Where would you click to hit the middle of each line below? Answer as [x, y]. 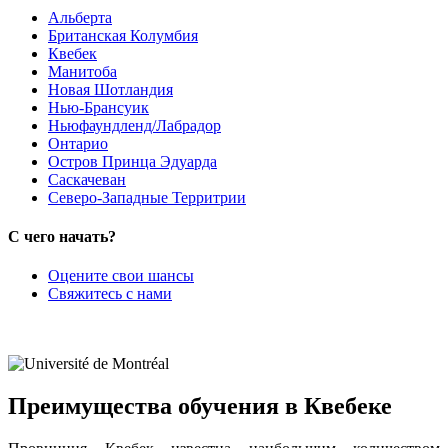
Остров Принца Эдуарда [132, 161]
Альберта [80, 17]
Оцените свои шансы [121, 276]
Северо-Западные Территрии [147, 197]
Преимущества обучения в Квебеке [200, 406]
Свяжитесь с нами [110, 294]
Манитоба [82, 71]
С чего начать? [62, 237]
